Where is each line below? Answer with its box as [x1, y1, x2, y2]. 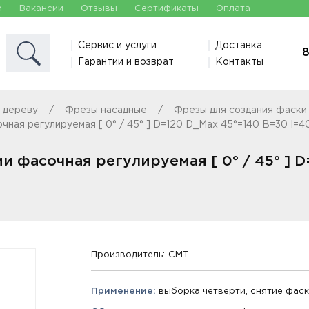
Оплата [216, 5, 250, 12]
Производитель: [91, 251, 165, 259]
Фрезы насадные [65, 106, 147, 114]
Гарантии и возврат [78, 57, 174, 66]
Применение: [91, 288, 156, 295]
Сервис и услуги [78, 41, 157, 50]
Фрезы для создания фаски [174, 106, 307, 114]
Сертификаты [134, 5, 199, 12]
